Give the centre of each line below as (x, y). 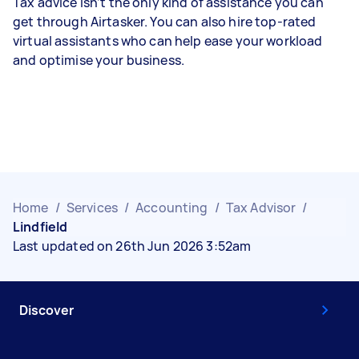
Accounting (172, 208)
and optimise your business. (100, 60)
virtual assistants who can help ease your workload (168, 41)
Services (92, 208)
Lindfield (40, 227)
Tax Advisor (261, 208)
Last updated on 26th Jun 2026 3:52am (132, 246)
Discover (46, 310)
